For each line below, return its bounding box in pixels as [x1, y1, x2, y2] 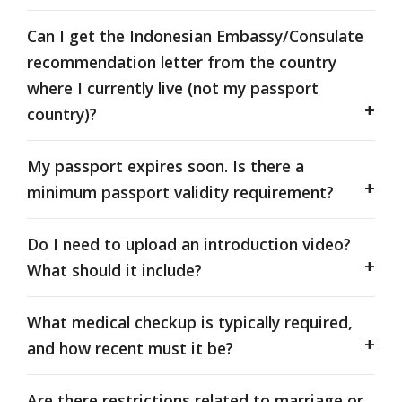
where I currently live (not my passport [27, 76, 319, 99]
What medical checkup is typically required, [27, 310, 353, 333]
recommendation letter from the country [27, 50, 336, 73]
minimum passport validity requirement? [27, 180, 334, 203]
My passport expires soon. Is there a [27, 154, 304, 177]
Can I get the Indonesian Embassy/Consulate [27, 24, 363, 47]
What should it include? [27, 258, 202, 281]
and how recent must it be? [27, 336, 233, 359]
